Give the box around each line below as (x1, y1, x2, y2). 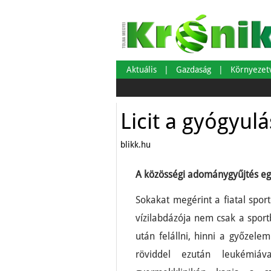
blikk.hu (120, 140, 151, 149)
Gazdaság (176, 65, 211, 74)
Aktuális (126, 65, 157, 74)
